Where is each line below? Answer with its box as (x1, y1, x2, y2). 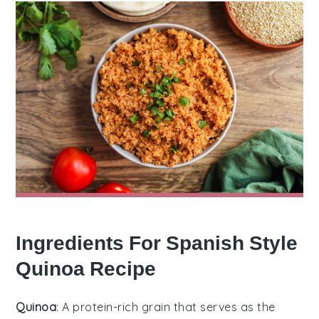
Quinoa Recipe (16, 256, 157, 281)
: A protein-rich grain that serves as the (56, 299, 276, 314)
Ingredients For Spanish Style (16, 231, 298, 255)
